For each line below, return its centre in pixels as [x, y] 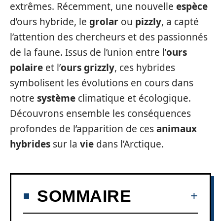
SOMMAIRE [84, 196]
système [56, 98]
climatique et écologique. [133, 98]
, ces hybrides [145, 68]
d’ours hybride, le [50, 22]
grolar [104, 22]
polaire [26, 68]
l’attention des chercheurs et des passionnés [109, 37]
